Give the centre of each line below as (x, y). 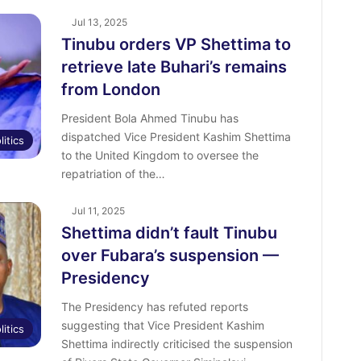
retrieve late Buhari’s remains (174, 67)
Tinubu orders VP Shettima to (176, 45)
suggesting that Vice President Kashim (162, 326)
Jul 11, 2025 (98, 211)
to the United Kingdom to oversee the (160, 156)
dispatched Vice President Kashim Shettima (176, 137)
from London (110, 90)
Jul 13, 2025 (99, 23)
